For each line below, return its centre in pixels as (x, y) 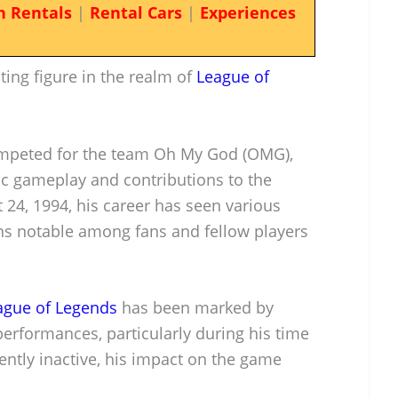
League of (233, 76)
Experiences (247, 12)
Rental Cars (135, 12)
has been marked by (195, 308)
